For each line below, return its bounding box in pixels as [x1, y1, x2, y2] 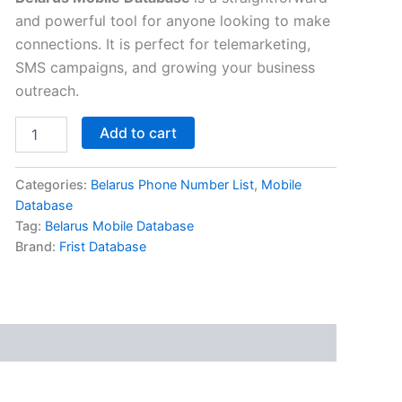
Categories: [14, 176, 91, 192]
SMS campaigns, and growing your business [14, 57, 315, 76]
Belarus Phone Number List [90, 176, 254, 192]
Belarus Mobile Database [44, 217, 194, 233]
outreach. [14, 81, 79, 100]
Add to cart [99, 123, 177, 142]
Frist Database [58, 238, 146, 254]
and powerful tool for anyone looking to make [14, 11, 330, 30]
